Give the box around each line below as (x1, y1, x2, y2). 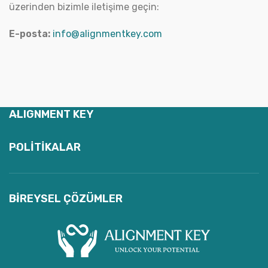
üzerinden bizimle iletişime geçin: (9, 1, 159, 13)
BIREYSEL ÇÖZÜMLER (9, 192, 123, 205)
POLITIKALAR (9, 141, 81, 154)
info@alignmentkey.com (53, 28, 162, 39)
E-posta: (9, 28, 50, 39)
